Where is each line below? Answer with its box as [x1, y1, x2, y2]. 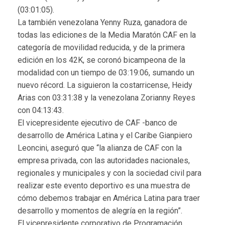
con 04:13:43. [18, 105, 64, 115]
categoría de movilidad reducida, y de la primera [18, 42, 185, 52]
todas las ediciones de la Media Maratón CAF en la [18, 30, 196, 40]
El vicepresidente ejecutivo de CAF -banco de [18, 118, 177, 128]
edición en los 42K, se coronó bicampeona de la [18, 55, 185, 65]
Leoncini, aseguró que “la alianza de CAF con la [18, 143, 182, 153]
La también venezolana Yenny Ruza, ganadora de [18, 17, 187, 27]
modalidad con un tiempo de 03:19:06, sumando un [18, 67, 194, 77]
